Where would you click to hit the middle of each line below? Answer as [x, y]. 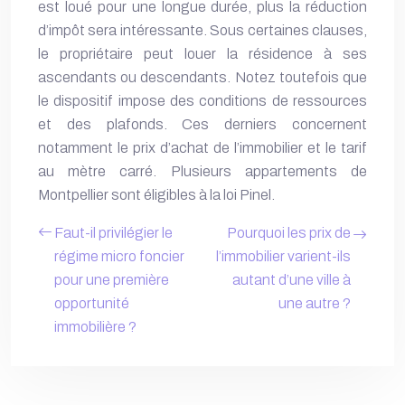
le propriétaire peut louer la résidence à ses [202, 54]
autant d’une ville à [292, 280]
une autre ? [315, 303]
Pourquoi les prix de [289, 233]
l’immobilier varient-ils [283, 256]
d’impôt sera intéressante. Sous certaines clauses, [202, 30]
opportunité [92, 303]
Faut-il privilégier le [113, 233]
